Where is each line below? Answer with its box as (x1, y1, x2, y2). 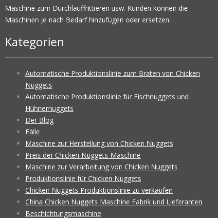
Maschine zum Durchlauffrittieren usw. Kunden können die (5, 3, 188, 13)
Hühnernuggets (25, 104, 73, 113)
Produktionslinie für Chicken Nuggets (25, 174, 141, 183)
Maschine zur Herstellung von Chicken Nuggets (25, 139, 173, 148)
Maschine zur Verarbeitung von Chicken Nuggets (25, 162, 178, 172)
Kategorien (5, 34, 64, 50)
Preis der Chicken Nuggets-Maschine (25, 150, 141, 160)
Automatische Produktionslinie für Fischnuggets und (25, 92, 189, 102)
